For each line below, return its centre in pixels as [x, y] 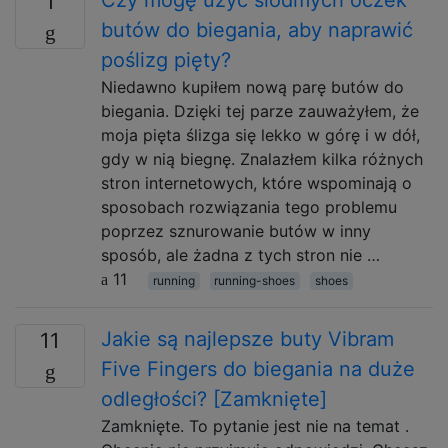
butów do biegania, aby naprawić [257, 30]
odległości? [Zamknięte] [214, 399]
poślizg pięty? [166, 60]
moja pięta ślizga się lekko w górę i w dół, [260, 135]
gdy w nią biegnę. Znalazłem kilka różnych [262, 159]
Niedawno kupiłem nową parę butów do [252, 87]
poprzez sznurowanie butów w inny [236, 231]
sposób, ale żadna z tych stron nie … [240, 255]
